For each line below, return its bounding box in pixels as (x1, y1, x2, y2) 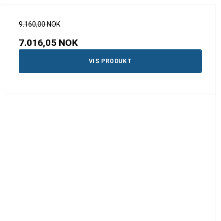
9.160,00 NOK (18, 20, 60, 28)
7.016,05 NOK (18, 37, 78, 48)
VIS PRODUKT (88, 57, 132, 65)
